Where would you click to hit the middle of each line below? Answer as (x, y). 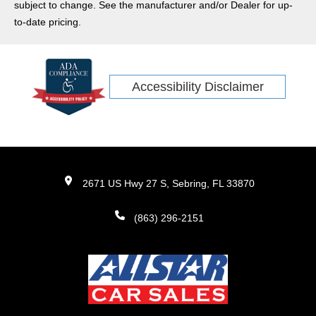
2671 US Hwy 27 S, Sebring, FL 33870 (169, 184)
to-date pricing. (48, 22)
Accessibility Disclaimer (197, 87)
